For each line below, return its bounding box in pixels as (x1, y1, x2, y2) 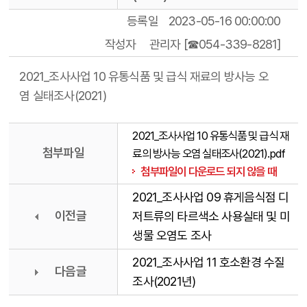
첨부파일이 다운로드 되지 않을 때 (140, 164, 277, 178)
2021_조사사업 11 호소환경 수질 (132, 255, 285, 269)
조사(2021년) (132, 274, 196, 288)
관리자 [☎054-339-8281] (149, 37, 281, 51)
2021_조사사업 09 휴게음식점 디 (132, 190, 289, 204)
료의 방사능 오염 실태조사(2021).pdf (132, 147, 286, 160)
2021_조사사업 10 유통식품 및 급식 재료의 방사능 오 (19, 69, 269, 84)
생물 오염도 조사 (132, 228, 212, 243)
